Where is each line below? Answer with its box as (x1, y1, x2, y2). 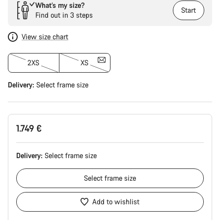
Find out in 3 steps (35, 10, 93, 20)
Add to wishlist (92, 197, 139, 206)
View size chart (22, 32, 68, 41)
